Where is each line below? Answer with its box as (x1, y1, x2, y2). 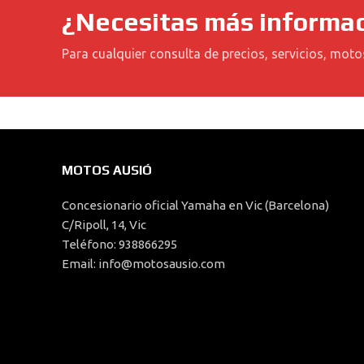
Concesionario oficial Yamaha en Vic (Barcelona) (62, 198, 329, 212)
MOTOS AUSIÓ (62, 162, 152, 178)
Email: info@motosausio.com (62, 257, 225, 271)
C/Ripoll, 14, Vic (62, 218, 146, 232)
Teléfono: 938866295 (62, 237, 177, 251)
